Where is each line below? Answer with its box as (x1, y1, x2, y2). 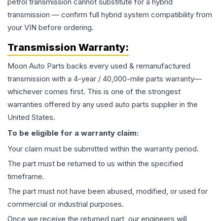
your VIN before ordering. (7, 23, 94, 33)
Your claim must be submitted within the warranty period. (7, 144, 199, 154)
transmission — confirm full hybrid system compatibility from (7, 10, 212, 20)
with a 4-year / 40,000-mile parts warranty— (50, 74, 202, 84)
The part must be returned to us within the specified (7, 159, 183, 169)
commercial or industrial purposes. (7, 199, 124, 209)
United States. (7, 112, 55, 122)
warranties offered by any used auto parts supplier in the (7, 100, 198, 110)
